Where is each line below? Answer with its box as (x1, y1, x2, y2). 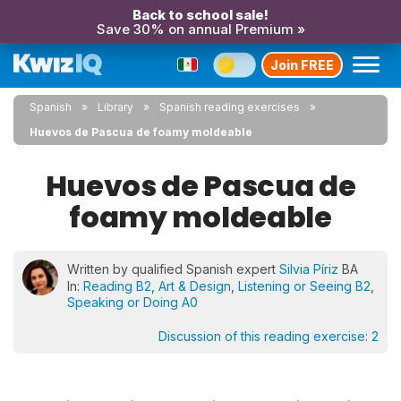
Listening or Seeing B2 (238, 278, 371, 294)
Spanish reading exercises (159, 100, 300, 114)
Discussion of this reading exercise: (158, 328, 371, 344)
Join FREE (270, 56, 334, 73)
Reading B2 (83, 278, 151, 294)
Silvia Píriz (279, 261, 338, 277)
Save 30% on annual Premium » (96, 21, 305, 38)
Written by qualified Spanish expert (67, 261, 279, 277)
